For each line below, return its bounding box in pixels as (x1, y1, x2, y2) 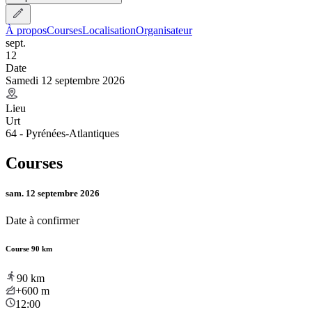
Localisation (82, 24, 136, 36)
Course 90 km (6, 244, 52, 253)
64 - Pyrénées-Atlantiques (6, 127, 119, 139)
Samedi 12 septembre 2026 (6, 74, 125, 86)
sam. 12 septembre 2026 (6, 187, 100, 198)
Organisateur (136, 24, 192, 36)
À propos (6, 24, 47, 36)
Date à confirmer (6, 214, 79, 226)
